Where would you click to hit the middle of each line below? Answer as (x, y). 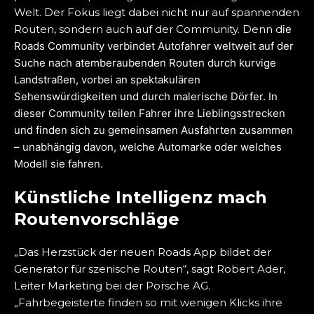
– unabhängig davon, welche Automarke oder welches (148, 146)
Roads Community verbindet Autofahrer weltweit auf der (154, 46)
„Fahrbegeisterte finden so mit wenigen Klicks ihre (148, 302)
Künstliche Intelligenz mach (141, 197)
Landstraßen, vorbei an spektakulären (107, 79)
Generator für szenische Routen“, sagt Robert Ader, (150, 268)
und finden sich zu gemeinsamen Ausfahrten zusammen (153, 130)
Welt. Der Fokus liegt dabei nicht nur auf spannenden (157, 12)
